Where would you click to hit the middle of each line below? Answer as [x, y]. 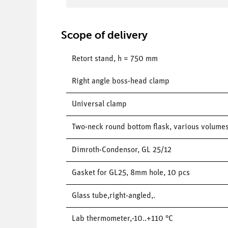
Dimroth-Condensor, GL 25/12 [121, 150]
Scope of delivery [104, 35]
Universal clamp [99, 104]
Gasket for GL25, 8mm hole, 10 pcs [131, 173]
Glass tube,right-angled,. [113, 196]
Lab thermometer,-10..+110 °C [122, 219]
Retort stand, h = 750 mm [115, 59]
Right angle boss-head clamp [120, 81]
